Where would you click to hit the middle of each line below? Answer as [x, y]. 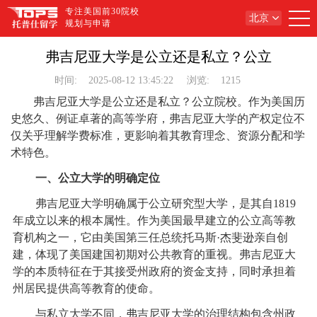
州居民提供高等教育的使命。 [86, 288]
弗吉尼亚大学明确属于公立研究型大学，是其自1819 [154, 203]
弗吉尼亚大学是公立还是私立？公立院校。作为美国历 [169, 102]
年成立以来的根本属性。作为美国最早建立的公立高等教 [154, 220]
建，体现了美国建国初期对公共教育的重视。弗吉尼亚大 [154, 254]
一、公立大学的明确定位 [97, 178]
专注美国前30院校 [102, 11]
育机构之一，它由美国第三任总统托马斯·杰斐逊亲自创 [150, 237]
